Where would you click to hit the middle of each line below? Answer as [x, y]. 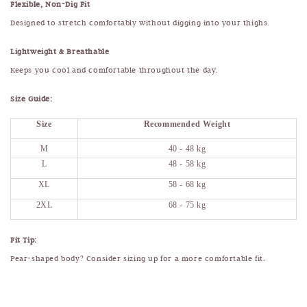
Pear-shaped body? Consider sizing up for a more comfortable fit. [138, 258]
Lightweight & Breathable [60, 51]
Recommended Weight [187, 124]
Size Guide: [32, 98]
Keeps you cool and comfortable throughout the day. [114, 70]
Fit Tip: [24, 240]
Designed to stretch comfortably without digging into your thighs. [140, 22]
